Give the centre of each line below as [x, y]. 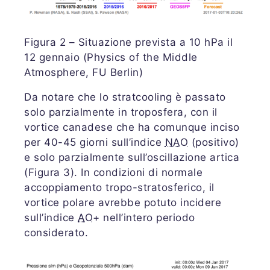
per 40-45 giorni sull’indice [95, 142]
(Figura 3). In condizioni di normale [113, 172]
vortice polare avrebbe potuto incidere [123, 202]
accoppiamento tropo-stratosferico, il [119, 187]
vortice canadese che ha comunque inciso [132, 127]
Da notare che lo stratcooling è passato [125, 97]
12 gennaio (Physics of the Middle [111, 57]
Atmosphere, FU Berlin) [83, 72]
